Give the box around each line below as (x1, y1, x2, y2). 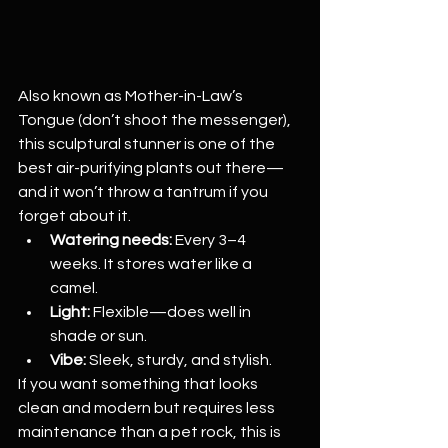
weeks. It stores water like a (50, 256, 255, 272)
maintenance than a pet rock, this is (18, 424, 284, 440)
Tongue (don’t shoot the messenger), (18, 112, 294, 128)
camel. (50, 280, 98, 296)
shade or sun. (50, 328, 147, 344)
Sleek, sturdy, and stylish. (86, 352, 272, 368)
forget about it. (18, 208, 131, 224)
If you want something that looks (18, 376, 261, 392)
